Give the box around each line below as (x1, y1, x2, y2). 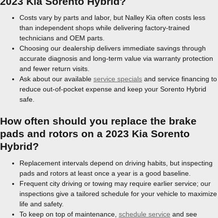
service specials (93, 75, 142, 83)
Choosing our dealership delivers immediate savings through (19, 44, 206, 52)
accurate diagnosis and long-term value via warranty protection (19, 54, 213, 62)
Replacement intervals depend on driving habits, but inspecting (19, 159, 213, 167)
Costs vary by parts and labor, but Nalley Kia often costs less (19, 14, 205, 21)
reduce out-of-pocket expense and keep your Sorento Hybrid (19, 85, 206, 93)
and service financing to (142, 75, 217, 83)
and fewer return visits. (19, 65, 90, 73)
